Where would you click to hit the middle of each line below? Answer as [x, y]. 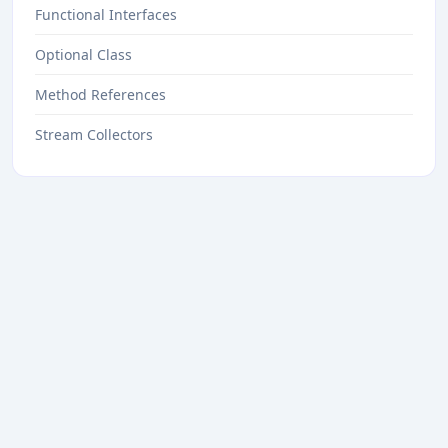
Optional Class [83, 54]
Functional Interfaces [106, 14]
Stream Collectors [94, 134]
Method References [100, 94]
